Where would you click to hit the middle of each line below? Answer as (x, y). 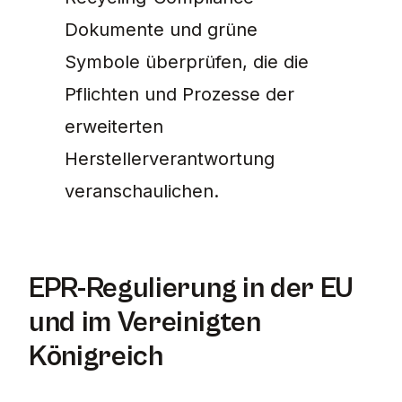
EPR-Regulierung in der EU (191, 289)
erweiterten (114, 127)
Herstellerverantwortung (170, 159)
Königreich (96, 357)
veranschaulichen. (142, 192)
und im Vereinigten (145, 323)
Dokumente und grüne (161, 30)
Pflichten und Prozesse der (179, 95)
